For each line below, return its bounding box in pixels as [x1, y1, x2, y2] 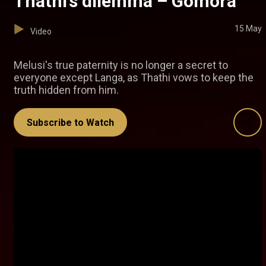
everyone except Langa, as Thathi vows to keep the [14, 71, 254, 84]
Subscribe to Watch [27, 117, 114, 129]
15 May [235, 24, 262, 34]
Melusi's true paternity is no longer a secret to [14, 59, 228, 72]
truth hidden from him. [14, 84, 119, 97]
